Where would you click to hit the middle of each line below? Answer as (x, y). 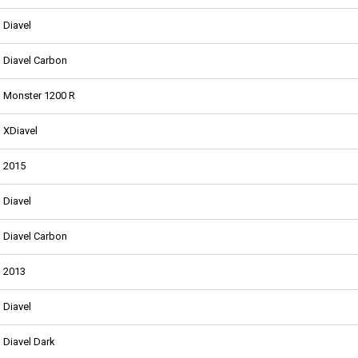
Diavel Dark (29, 341)
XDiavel (20, 130)
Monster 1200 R (39, 95)
